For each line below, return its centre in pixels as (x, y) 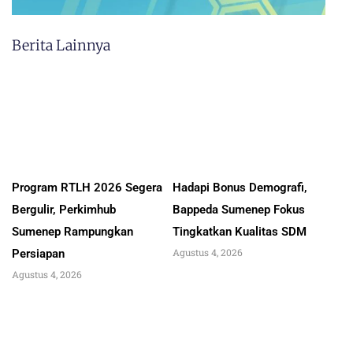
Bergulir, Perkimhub (64, 210)
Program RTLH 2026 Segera (87, 188)
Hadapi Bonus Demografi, (240, 188)
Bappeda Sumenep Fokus (239, 210)
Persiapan (38, 254)
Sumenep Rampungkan (72, 232)
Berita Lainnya (61, 46)
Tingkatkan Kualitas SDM (240, 232)
